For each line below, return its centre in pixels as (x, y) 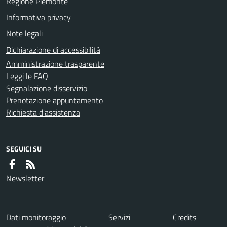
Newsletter (25, 178)
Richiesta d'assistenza (43, 112)
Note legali (24, 33)
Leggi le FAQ (27, 76)
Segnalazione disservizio (47, 88)
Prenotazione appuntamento (54, 100)
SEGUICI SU (24, 148)
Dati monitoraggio (36, 217)
